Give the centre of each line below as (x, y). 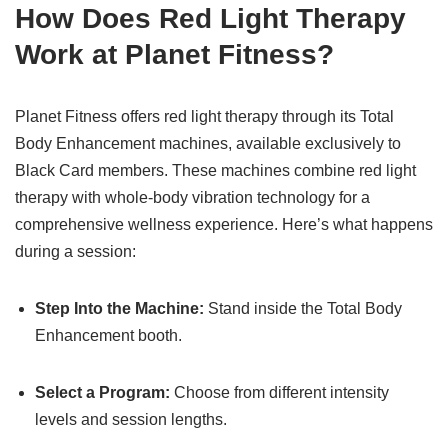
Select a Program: (102, 392)
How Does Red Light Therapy (210, 18)
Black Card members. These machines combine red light (215, 170)
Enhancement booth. (108, 335)
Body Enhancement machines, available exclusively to (208, 143)
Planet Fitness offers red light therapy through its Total (204, 116)
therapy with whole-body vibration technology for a (192, 197)
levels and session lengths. (131, 419)
